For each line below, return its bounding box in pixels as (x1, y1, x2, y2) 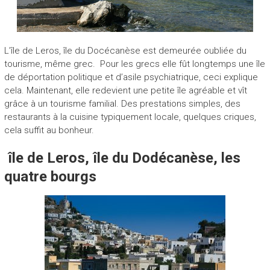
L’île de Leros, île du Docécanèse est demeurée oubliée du (4, 45, 246, 56)
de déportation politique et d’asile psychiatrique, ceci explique (4, 71, 258, 83)
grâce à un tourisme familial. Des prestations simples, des (4, 98, 240, 109)
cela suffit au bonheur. (4, 124, 94, 136)
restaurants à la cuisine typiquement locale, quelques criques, (4, 111, 256, 122)
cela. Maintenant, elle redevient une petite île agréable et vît (4, 84, 247, 96)
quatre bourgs (4, 168, 96, 185)
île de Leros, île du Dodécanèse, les (4, 149, 240, 166)
